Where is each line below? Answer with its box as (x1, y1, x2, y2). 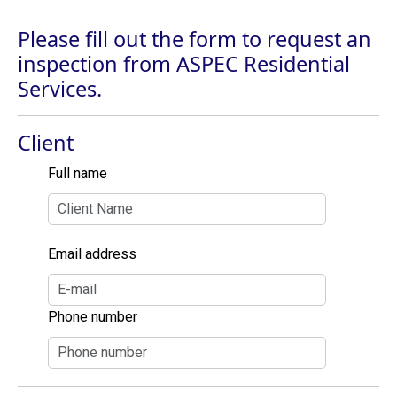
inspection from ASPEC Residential (18, 50, 350, 78)
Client (18, 128, 74, 157)
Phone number (48, 308, 138, 325)
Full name (48, 165, 108, 182)
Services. (18, 74, 102, 103)
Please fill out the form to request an (18, 25, 371, 53)
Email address (48, 245, 137, 262)
